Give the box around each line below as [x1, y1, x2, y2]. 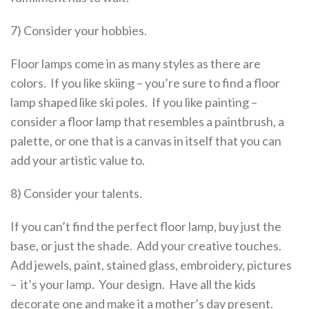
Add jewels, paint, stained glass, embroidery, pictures [10, 257, 292, 272]
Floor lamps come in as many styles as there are [10, 56, 261, 71]
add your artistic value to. [10, 152, 145, 168]
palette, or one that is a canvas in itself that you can [10, 133, 281, 148]
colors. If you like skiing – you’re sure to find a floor [10, 75, 280, 90]
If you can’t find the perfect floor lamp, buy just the [10, 219, 281, 234]
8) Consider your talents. [10, 186, 142, 201]
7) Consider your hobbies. [10, 23, 147, 38]
